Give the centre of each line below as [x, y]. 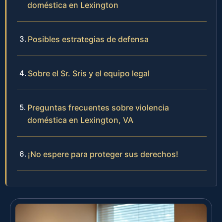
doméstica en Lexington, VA [80, 120]
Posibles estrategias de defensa [88, 39]
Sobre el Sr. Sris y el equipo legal [89, 73]
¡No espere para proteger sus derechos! [103, 154]
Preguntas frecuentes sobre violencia [98, 107]
